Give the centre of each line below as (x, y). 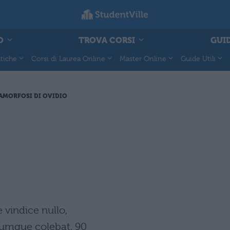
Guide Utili (198, 58)
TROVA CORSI (108, 40)
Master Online (143, 58)
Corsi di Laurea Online (68, 58)
